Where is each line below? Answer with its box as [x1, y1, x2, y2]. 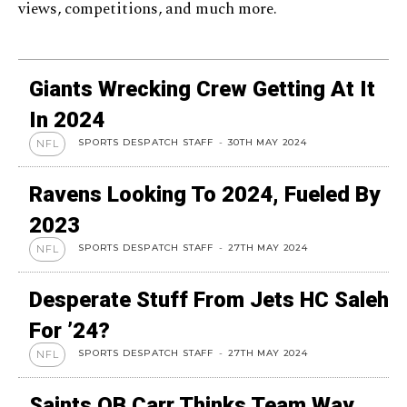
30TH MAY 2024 [228, 135, 307, 148]
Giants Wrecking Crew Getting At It [29, 75, 375, 102]
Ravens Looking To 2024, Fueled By [29, 181, 380, 207]
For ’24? [29, 317, 110, 343]
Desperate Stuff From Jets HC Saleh [29, 286, 389, 313]
